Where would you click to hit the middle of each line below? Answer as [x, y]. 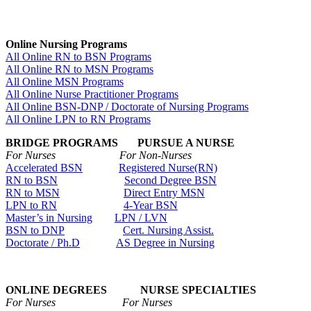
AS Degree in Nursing [165, 242]
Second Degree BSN [170, 180]
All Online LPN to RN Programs [78, 119]
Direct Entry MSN [164, 192]
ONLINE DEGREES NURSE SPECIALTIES [131, 289]
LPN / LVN [141, 217]
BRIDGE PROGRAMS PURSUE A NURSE [120, 142]
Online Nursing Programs [66, 44]
